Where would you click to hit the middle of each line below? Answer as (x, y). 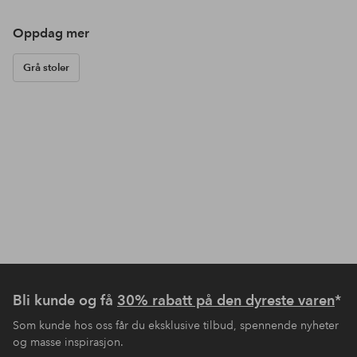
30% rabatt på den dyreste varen (226, 300)
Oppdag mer (51, 33)
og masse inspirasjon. (68, 342)
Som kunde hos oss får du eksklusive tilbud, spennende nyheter (176, 326)
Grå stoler (46, 68)
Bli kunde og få (65, 300)
